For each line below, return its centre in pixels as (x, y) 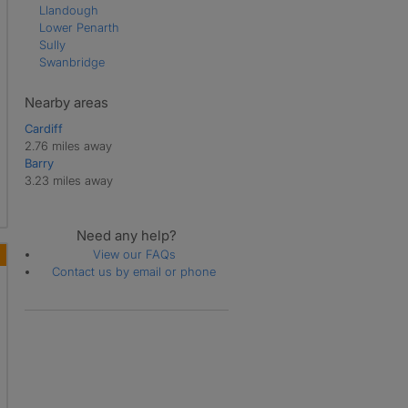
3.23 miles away (68, 180)
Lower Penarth (79, 27)
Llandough (68, 10)
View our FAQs (134, 254)
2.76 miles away (68, 145)
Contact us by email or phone (134, 271)
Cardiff (43, 128)
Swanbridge (71, 61)
